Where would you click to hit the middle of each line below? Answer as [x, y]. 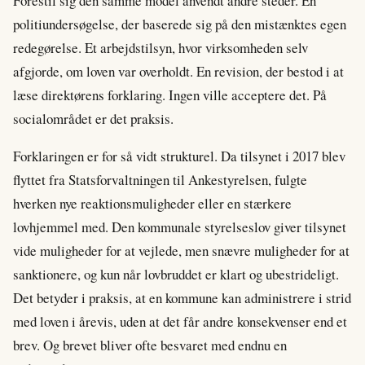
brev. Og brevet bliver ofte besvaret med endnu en [150, 345]
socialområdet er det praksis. [93, 118]
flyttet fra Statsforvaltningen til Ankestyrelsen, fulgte [160, 179]
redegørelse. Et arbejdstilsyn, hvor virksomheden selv [161, 47]
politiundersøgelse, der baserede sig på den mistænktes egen [180, 24]
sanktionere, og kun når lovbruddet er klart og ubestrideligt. [176, 274]
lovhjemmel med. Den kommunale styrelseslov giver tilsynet [180, 226]
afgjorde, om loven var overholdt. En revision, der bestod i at [178, 71]
